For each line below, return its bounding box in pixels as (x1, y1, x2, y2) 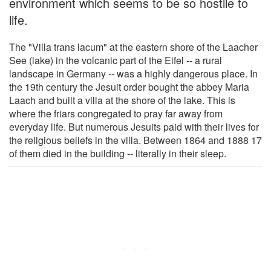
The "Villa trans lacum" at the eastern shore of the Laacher (9, 39, 258, 54)
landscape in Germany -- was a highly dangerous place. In (9, 66, 258, 80)
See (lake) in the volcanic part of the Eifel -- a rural (9, 53, 222, 67)
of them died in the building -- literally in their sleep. (9, 146, 226, 160)
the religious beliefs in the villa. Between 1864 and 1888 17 (9, 132, 262, 147)
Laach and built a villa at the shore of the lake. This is (9, 93, 235, 107)
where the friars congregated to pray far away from (9, 106, 223, 120)
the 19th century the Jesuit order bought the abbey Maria (9, 79, 249, 94)
